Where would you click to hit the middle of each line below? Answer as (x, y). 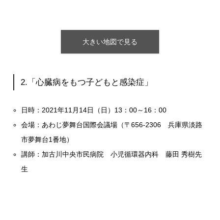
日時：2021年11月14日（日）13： (75, 110)
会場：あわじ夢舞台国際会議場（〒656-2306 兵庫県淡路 (112, 124)
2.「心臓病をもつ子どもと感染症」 (87, 82)
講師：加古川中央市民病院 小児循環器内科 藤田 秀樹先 (112, 154)
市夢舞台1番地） (47, 139)
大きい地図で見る (110, 42)
